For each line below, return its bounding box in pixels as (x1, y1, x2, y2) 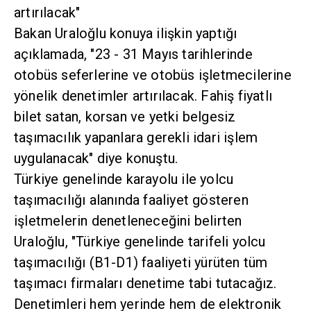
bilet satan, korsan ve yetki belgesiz (14, 108, 236, 126)
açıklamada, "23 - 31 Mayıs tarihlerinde (14, 46, 253, 63)
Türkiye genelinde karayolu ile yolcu (14, 171, 234, 188)
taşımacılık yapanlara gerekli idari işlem (14, 129, 258, 146)
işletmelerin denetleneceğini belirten (14, 212, 242, 230)
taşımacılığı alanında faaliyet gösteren (14, 192, 249, 209)
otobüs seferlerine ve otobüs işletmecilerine (14, 67, 292, 84)
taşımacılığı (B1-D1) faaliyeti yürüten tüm (14, 254, 268, 271)
